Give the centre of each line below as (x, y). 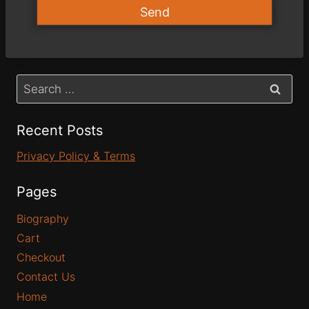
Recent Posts (60, 131)
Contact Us (46, 277)
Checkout (41, 258)
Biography (43, 218)
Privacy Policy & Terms (76, 156)
